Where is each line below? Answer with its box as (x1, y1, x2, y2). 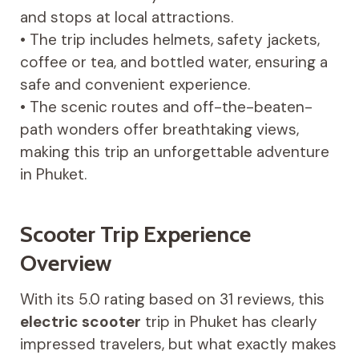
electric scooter (19, 311, 141, 332)
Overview (19, 248, 111, 276)
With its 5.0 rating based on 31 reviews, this (19, 288, 325, 309)
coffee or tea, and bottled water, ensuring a (19, 51, 328, 72)
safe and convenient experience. (19, 74, 250, 95)
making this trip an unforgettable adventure (19, 141, 329, 162)
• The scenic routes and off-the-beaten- (19, 96, 313, 117)
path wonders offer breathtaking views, (19, 119, 299, 139)
